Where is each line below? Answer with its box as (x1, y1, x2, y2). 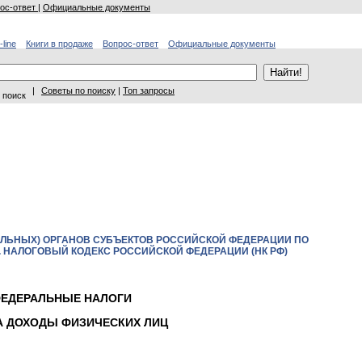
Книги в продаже (26, 39, 93, 48)
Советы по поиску (41, 86, 116, 95)
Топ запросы (123, 86, 175, 95)
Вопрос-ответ (103, 39, 158, 48)
